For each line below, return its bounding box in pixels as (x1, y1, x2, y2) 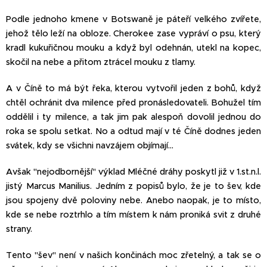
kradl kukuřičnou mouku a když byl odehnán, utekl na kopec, (6, 42, 261, 53)
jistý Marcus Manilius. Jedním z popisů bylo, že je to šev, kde (6, 180, 261, 191)
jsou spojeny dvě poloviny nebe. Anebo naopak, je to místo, (6, 194, 261, 206)
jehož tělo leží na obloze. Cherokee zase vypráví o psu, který (6, 27, 261, 39)
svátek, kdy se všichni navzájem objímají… (6, 139, 173, 151)
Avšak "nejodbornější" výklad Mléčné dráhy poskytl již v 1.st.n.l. (6, 166, 261, 177)
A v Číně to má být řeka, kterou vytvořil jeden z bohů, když (6, 82, 261, 94)
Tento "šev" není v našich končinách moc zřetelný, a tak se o (6, 249, 261, 260)
